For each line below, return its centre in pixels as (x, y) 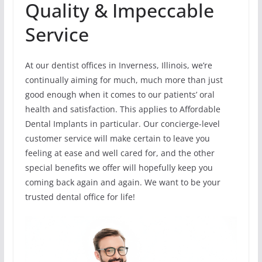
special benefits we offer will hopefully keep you (119, 167)
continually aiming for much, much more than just (124, 80)
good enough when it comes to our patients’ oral (120, 94)
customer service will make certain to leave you (117, 138)
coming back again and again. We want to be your (123, 182)
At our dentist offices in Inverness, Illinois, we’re (118, 65)
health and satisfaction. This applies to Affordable (123, 109)
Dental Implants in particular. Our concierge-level (122, 123)
